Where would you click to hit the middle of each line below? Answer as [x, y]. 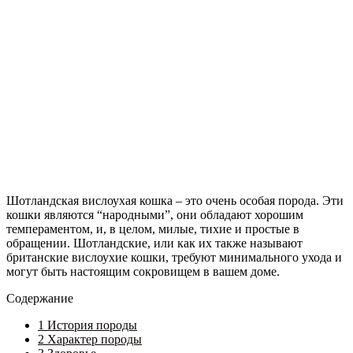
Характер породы [93, 339]
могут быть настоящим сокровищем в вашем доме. [143, 271]
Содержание [40, 298]
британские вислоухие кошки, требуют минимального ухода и [174, 257]
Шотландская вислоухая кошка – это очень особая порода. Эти [175, 200]
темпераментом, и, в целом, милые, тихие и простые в [153, 229]
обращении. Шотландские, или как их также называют [154, 243]
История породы [91, 325]
